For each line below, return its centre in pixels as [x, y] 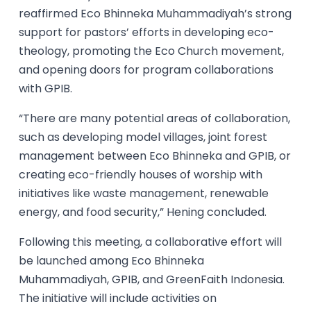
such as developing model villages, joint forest [143, 137]
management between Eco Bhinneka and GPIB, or [155, 155]
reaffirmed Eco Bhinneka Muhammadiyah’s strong [155, 13]
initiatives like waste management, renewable [144, 193]
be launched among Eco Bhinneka [112, 260]
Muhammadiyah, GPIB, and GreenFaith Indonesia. [152, 279]
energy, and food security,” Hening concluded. [143, 212]
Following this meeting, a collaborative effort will [151, 242]
